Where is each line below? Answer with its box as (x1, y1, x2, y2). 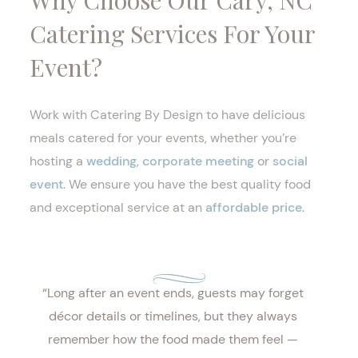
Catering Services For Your (30, 18, 315, 50)
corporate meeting (142, 153, 254, 169)
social (272, 153, 308, 169)
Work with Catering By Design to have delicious (30, 106, 305, 123)
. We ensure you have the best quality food (63, 176, 311, 193)
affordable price (205, 199, 302, 216)
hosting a (30, 153, 86, 169)
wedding (86, 153, 137, 169)
